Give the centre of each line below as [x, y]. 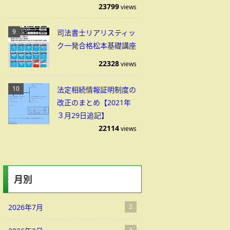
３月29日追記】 [83, 115]
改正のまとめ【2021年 [94, 102]
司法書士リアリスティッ [96, 33]
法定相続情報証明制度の [97, 90]
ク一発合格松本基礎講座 [97, 45]
